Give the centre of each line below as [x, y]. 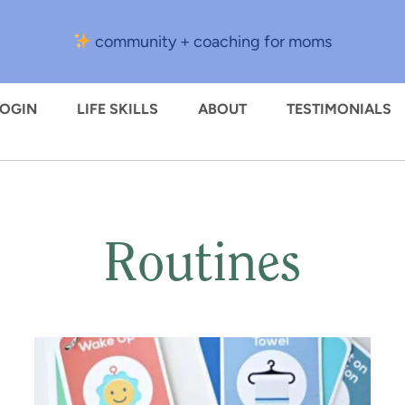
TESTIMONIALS [339, 109]
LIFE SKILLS [118, 109]
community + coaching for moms [212, 42]
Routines [202, 267]
